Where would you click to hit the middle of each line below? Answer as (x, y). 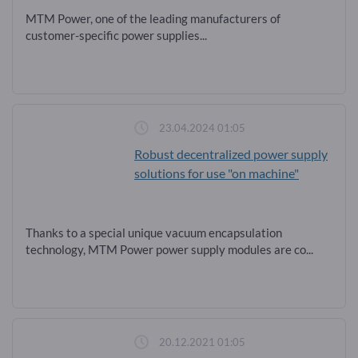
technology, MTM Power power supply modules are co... (169, 249)
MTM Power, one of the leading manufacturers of (153, 18)
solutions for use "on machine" (217, 173)
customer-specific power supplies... (116, 35)
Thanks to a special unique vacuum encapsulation (154, 232)
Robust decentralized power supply (231, 154)
